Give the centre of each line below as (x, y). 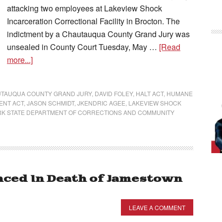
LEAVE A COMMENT (157, 207)
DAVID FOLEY (114, 93)
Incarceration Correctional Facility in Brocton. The (93, 21)
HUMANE (180, 93)
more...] (20, 60)
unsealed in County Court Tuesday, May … (83, 47)
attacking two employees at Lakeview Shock (84, 8)
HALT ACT (150, 93)
